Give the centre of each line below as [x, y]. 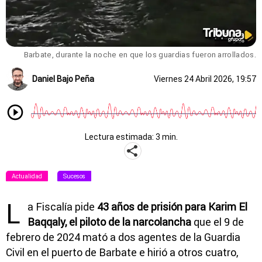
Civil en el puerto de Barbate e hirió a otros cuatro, [122, 252]
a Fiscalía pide [61, 206]
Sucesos [74, 176]
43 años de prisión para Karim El [171, 206]
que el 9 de [218, 222]
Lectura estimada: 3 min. [131, 137]
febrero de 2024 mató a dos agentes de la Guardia [123, 237]
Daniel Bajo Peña [63, 79]
